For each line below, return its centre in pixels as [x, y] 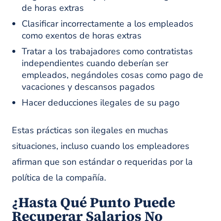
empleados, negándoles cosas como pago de [112, 75]
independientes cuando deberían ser [95, 63]
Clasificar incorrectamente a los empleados [108, 24]
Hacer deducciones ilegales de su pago [101, 103]
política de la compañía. [59, 178]
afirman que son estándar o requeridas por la [102, 162]
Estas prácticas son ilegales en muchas [90, 130]
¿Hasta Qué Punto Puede [93, 202]
